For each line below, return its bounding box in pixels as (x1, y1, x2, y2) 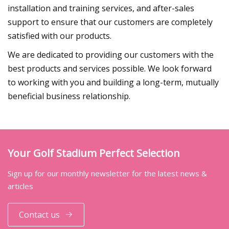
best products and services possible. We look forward (8, 62, 212, 74)
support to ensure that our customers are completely (8, 16, 213, 28)
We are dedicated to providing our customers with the (8, 49, 214, 60)
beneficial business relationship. (8, 90, 130, 102)
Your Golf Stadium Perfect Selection (8, 146, 180, 161)
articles (8, 181, 33, 192)
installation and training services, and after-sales (8, 2, 194, 14)
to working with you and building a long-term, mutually (8, 76, 219, 88)
